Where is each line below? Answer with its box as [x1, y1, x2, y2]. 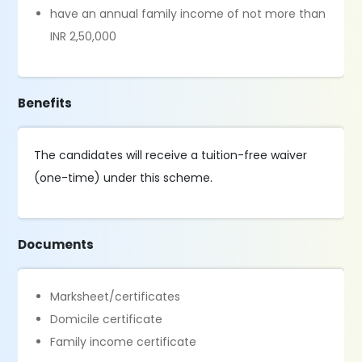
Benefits [18, 95, 73, 112]
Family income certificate [50, 334, 200, 350]
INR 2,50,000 [50, 28, 120, 44]
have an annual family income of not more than [50, 6, 326, 22]
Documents [18, 236, 95, 253]
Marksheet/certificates [50, 288, 181, 305]
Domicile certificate [50, 311, 163, 327]
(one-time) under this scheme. [34, 170, 213, 186]
